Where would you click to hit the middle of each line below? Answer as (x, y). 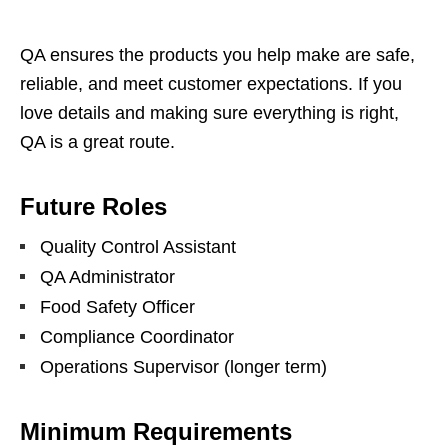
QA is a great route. (97, 142)
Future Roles (93, 207)
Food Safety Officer (117, 307)
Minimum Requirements (156, 432)
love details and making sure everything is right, (209, 113)
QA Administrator (107, 277)
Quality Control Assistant (138, 247)
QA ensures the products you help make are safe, (217, 55)
